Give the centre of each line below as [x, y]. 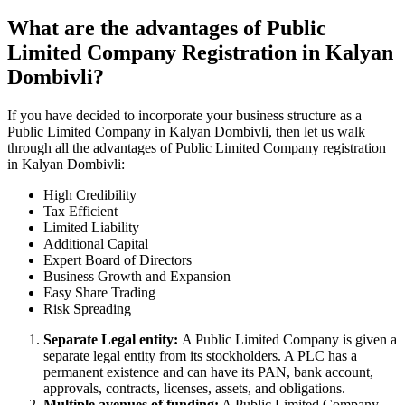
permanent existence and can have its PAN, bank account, [208, 372]
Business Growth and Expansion [137, 276]
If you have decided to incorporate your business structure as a [184, 115]
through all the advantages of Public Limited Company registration [197, 147]
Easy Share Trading [99, 292]
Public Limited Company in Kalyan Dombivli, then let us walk [186, 131]
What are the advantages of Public [167, 28]
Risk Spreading [87, 308]
